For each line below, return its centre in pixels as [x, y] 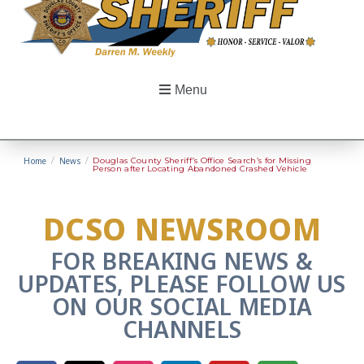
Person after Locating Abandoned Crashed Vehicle [200, 168]
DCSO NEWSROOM [182, 229]
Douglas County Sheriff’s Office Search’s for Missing [202, 160]
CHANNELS [182, 329]
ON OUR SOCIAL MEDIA [182, 306]
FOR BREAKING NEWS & [182, 261]
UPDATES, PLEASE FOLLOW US [182, 284]
